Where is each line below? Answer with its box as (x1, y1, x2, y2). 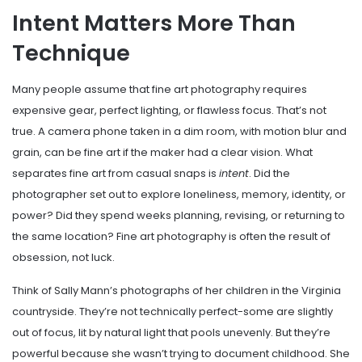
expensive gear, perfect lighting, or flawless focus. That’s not (12, 102, 326, 118)
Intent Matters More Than (12, 8, 296, 39)
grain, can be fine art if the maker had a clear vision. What (12, 144, 313, 160)
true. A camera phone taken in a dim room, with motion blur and (12, 123, 347, 139)
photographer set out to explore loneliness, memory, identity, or (12, 186, 346, 202)
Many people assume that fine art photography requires (12, 81, 307, 97)
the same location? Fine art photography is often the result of (12, 228, 330, 244)
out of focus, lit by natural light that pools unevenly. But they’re (12, 324, 330, 340)
